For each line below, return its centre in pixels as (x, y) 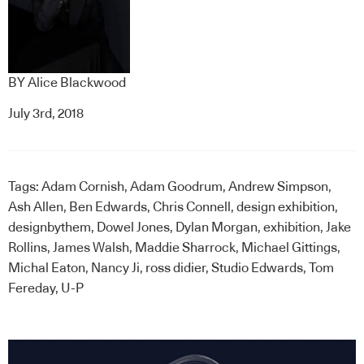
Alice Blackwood (77, 83)
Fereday (32, 288)
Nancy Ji (115, 268)
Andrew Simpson (278, 186)
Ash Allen (36, 207)
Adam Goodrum (176, 186)
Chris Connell (192, 207)
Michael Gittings (289, 247)
